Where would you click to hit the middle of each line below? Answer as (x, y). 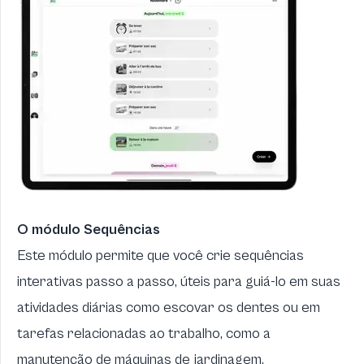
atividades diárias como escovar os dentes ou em (169, 308)
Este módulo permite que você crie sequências (160, 256)
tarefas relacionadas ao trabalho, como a (144, 334)
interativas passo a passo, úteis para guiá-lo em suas (179, 282)
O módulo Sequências (89, 230)
